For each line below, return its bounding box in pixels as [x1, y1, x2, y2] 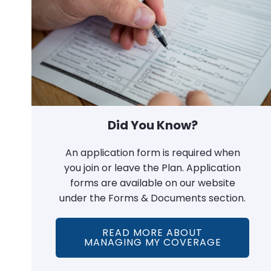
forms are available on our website [70, 175, 235, 190]
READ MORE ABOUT [102, 225, 203, 240]
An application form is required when [65, 145, 240, 160]
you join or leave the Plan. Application [64, 160, 241, 175]
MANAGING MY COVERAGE [83, 235, 221, 249]
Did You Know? [107, 116, 198, 134]
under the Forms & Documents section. [59, 191, 246, 205]
